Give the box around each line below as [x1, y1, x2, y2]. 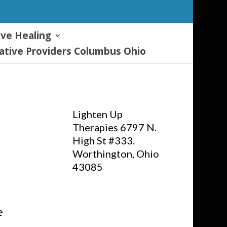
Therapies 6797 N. [72, 121, 157, 133]
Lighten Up [72, 108, 123, 120]
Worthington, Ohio [72, 147, 160, 160]
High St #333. [72, 134, 135, 146]
